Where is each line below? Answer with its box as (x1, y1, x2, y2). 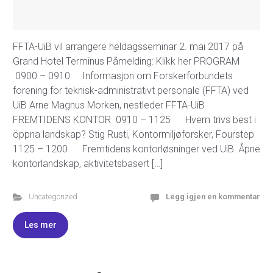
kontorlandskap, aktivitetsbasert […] (13, 158, 163, 169)
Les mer (24, 220, 57, 230)
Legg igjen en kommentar (166, 192, 260, 201)
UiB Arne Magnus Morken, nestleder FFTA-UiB (13, 99, 205, 111)
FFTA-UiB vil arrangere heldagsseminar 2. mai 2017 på (13, 41, 243, 52)
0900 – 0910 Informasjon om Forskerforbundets (13, 70, 233, 82)
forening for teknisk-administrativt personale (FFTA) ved (13, 85, 249, 96)
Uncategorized (28, 192, 77, 201)
